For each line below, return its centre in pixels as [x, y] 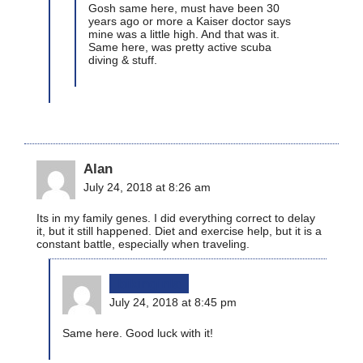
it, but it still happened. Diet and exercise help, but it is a [179, 231]
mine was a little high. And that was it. [184, 34]
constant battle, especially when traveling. [143, 243]
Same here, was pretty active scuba [180, 47]
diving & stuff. [123, 60]
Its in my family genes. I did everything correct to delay [176, 218]
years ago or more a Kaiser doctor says [190, 21]
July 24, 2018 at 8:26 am [147, 187]
